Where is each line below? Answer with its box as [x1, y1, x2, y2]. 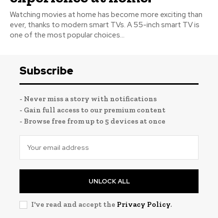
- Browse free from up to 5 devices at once [19, 116, 165, 126]
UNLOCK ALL [88, 177, 130, 185]
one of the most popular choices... [10, 30, 125, 40]
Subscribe [19, 63, 73, 78]
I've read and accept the [31, 200, 117, 209]
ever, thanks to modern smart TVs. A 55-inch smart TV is [10, 19, 200, 30]
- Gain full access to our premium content [19, 105, 165, 114]
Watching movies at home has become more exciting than [10, 9, 202, 19]
